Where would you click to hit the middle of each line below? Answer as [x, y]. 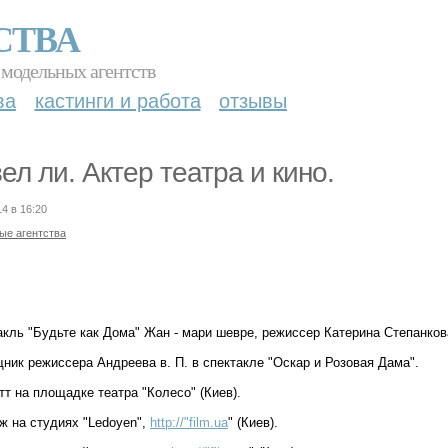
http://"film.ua [189, 422]
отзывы [253, 101]
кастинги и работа [117, 101]
